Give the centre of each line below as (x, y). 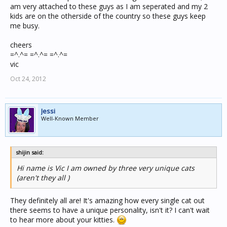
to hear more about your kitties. (63, 220)
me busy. (25, 26)
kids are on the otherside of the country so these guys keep (108, 16)
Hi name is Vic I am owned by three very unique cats (106, 168)
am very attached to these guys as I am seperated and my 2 (109, 6)
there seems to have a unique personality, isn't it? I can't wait (110, 210)
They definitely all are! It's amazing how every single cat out (107, 200)
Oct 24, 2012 (28, 79)
